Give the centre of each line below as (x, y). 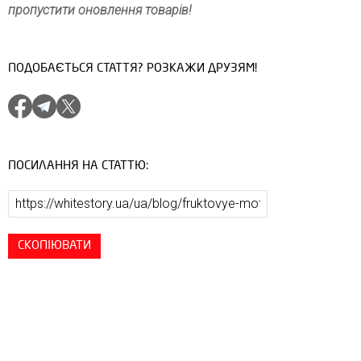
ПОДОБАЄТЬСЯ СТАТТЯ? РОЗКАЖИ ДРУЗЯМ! (133, 68)
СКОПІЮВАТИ (54, 245)
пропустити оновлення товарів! (100, 10)
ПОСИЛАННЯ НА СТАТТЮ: (78, 165)
